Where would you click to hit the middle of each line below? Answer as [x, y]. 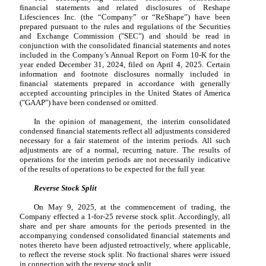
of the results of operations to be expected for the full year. [113, 169]
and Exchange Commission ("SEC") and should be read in [125, 36]
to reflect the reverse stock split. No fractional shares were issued [125, 255]
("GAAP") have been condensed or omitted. [89, 103]
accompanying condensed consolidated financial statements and [125, 236]
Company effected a [54, 217]
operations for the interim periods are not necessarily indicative [125, 160]
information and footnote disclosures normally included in [125, 74]
